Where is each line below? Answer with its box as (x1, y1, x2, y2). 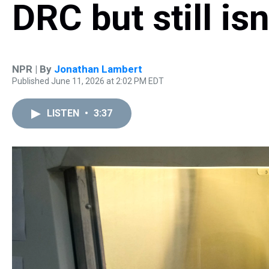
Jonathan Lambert (54, 63, 142, 75)
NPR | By (12, 63, 54, 75)
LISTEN (47, 107, 82, 119)
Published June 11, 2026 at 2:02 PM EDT (12, 76, 164, 86)
